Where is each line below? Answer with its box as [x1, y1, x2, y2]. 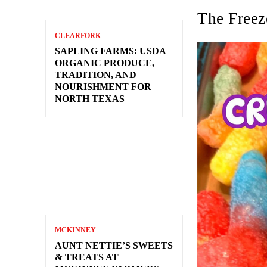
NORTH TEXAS [55, 93, 125, 104]
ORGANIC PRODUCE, [55, 57, 154, 68]
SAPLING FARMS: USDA [55, 45, 166, 56]
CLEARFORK [55, 31, 101, 40]
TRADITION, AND [55, 69, 136, 80]
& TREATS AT [55, 252, 119, 262]
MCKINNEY [55, 225, 96, 234]
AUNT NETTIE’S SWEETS [55, 240, 173, 250]
